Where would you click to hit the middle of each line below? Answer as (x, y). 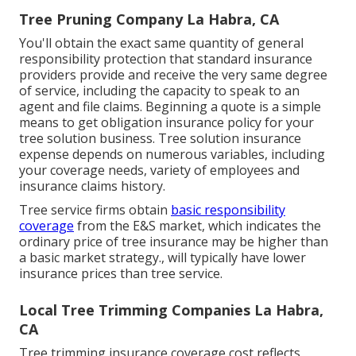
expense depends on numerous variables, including (172, 155)
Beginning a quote (201, 107)
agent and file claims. (82, 107)
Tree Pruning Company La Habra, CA (149, 19)
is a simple (288, 107)
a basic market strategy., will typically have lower (163, 258)
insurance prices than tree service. (121, 274)
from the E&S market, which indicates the (197, 226)
